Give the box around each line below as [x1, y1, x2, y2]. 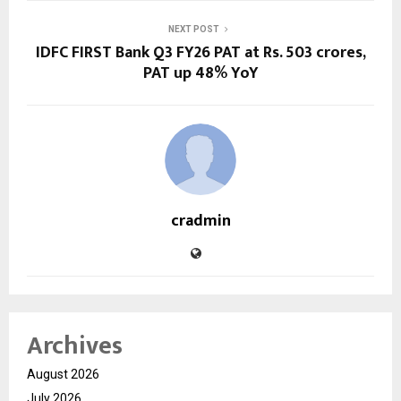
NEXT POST [167, 23, 219, 34]
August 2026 [27, 366, 99, 381]
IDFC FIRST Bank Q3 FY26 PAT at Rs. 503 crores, [35, 38, 366, 66]
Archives [27, 324, 123, 367]
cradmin [170, 207, 231, 235]
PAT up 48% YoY [142, 59, 259, 87]
